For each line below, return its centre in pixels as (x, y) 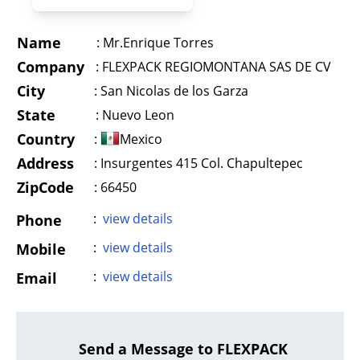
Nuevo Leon (137, 115)
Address (45, 163)
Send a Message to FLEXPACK (183, 349)
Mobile (41, 249)
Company (51, 67)
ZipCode (45, 187)
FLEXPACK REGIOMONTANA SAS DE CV (215, 67)
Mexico (141, 139)
